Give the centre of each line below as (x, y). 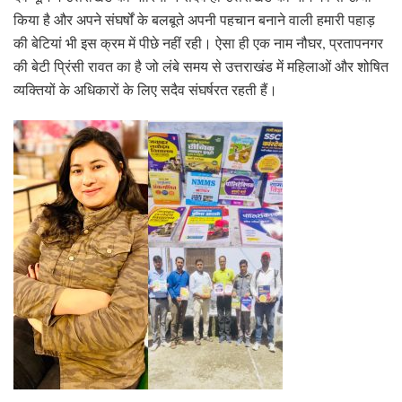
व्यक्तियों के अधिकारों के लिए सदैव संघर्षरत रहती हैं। (148, 89)
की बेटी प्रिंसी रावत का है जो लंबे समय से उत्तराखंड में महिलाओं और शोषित (201, 66)
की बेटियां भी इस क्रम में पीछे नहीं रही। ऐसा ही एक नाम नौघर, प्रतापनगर (198, 42)
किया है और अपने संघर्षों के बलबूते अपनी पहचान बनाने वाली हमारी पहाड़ (194, 19)
